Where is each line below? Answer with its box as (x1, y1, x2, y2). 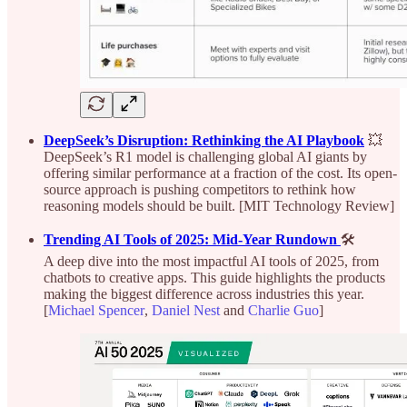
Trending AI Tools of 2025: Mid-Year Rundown (44, 232, 337, 248)
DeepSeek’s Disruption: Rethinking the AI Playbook (44, 133, 364, 149)
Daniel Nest (152, 303, 220, 319)
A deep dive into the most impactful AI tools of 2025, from (44, 253, 379, 270)
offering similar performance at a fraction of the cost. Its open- (44, 165, 397, 182)
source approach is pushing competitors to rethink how (44, 182, 356, 198)
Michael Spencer (48, 303, 144, 319)
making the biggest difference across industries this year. (44, 286, 364, 303)
